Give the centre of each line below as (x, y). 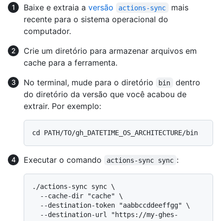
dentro (188, 82)
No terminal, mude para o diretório (90, 82)
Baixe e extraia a (56, 7)
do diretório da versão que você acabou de (105, 94)
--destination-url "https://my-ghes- (36, 214)
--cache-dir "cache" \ (36, 196)
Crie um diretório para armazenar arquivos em (110, 51)
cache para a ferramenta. (71, 62)
